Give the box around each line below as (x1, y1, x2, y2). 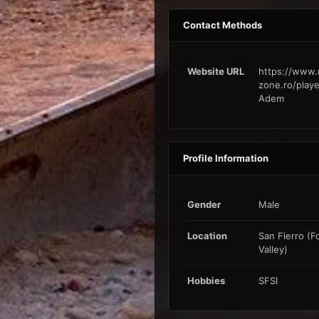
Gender (187, 199, 221, 211)
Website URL (187, 66, 244, 78)
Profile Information (182, 152, 268, 164)
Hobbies (187, 275, 225, 287)
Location (187, 230, 227, 242)
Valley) (258, 244, 288, 256)
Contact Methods (182, 19, 262, 31)
